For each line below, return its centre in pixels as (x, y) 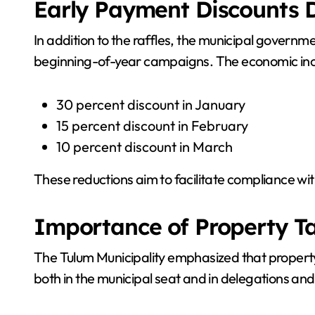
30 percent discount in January (151, 104)
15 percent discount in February (152, 125)
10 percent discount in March (144, 146)
